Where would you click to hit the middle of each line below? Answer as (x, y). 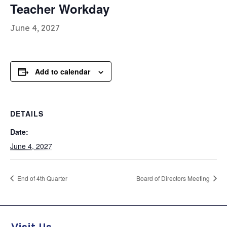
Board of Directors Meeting (174, 178)
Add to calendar (63, 72)
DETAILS (27, 114)
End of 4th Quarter (42, 178)
